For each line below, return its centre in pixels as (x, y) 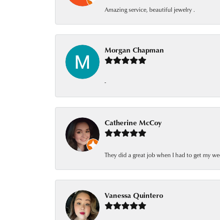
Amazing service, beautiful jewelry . (150, 10)
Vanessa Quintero (134, 195)
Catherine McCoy (133, 123)
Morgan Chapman (134, 50)
